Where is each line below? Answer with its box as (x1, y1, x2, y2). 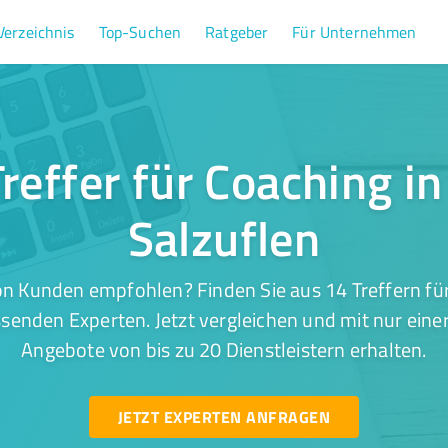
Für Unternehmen (292, 21, 417, 43)
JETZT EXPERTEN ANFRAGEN (117, 405, 330, 428)
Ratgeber (205, 21, 269, 43)
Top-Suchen (98, 21, 182, 43)
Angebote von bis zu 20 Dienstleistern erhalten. (21, 335, 427, 363)
